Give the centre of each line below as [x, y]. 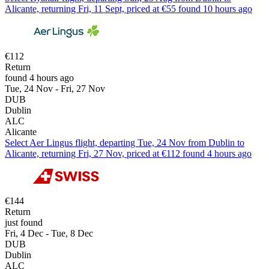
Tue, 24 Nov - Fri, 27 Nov [55, 88]
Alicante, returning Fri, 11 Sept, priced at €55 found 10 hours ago [128, 8]
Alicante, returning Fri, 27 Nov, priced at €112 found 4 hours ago [128, 153]
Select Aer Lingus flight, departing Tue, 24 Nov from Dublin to [125, 142]
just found [24, 222]
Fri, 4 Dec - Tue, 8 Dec [49, 233]
